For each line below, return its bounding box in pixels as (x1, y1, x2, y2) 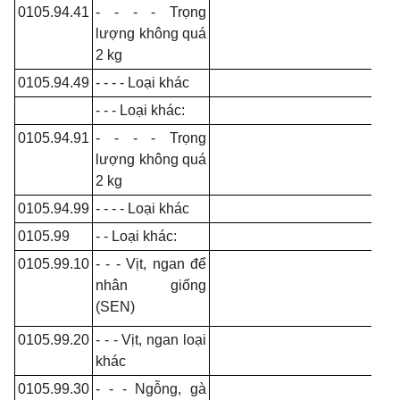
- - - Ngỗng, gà (96, 381, 206, 396)
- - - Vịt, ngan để (96, 256, 206, 271)
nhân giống (96, 278, 206, 293)
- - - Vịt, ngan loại (96, 332, 206, 347)
